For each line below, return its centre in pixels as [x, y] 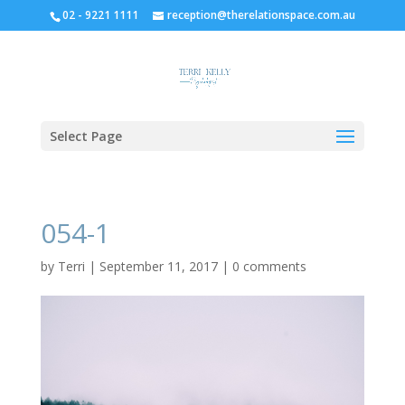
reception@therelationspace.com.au [261, 15]
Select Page [85, 136]
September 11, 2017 [158, 266]
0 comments [269, 266]
